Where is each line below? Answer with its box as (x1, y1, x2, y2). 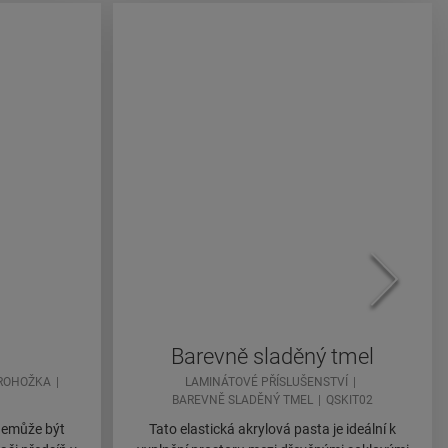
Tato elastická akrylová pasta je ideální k (149, 421, 396, 438)
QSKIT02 (326, 393, 373, 408)
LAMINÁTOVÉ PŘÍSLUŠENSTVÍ (184, 375, 348, 390)
